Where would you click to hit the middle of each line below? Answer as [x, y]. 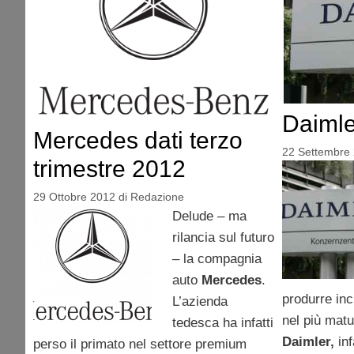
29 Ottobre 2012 [74, 197]
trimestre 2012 [109, 169]
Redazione [157, 197]
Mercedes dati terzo [138, 141]
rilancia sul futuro [223, 238]
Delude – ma [209, 217]
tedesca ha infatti [222, 323]
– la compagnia [217, 259]
